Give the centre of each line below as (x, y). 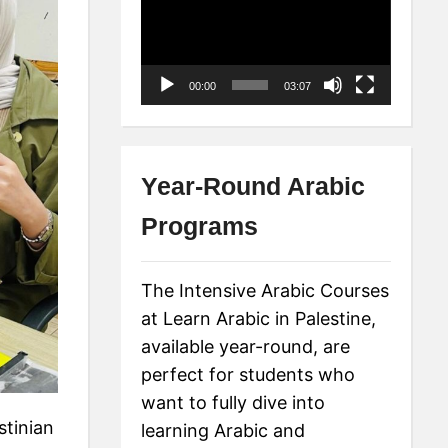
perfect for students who (248, 375)
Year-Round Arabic (253, 186)
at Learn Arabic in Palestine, (259, 319)
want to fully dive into (233, 403)
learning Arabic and (223, 431)
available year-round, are (246, 347)
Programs (200, 226)
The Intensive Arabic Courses (265, 291)
